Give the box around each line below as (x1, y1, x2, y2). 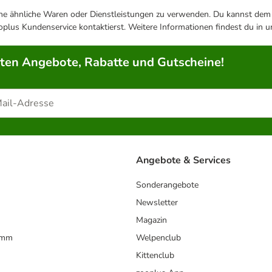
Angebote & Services (136, 154, 231, 168)
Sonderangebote (136, 179, 199, 191)
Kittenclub (136, 250, 174, 262)
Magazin (136, 214, 167, 226)
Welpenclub (136, 232, 181, 244)
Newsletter (136, 197, 178, 209)
